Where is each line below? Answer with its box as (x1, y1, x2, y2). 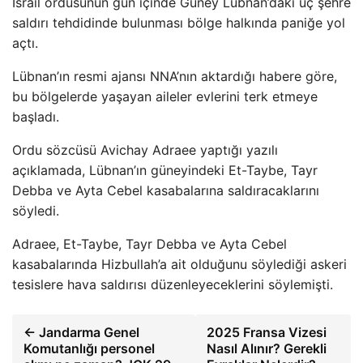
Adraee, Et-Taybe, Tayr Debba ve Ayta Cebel (12, 236, 287, 252)
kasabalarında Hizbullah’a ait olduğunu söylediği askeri (12, 256, 347, 272)
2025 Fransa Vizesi (207, 324, 327, 340)
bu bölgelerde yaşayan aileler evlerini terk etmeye (12, 88, 318, 105)
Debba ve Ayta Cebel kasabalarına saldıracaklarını (12, 182, 319, 199)
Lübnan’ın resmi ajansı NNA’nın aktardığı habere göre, (12, 68, 337, 84)
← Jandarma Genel (23, 324, 139, 340)
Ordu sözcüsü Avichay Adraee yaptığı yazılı (12, 142, 278, 158)
